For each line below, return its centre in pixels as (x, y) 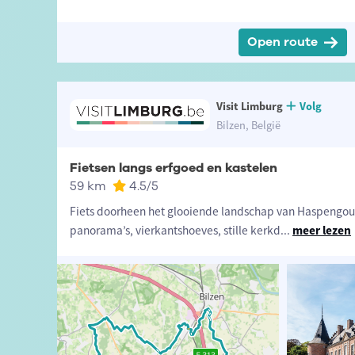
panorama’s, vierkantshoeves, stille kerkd (175, 231)
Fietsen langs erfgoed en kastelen (173, 168)
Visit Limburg (249, 107)
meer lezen (321, 231)
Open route (283, 42)
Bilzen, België (248, 126)
